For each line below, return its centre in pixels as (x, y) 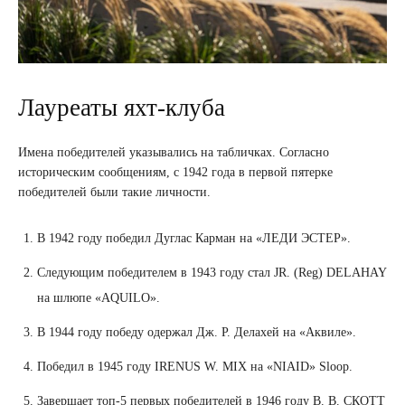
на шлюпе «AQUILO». (99, 297)
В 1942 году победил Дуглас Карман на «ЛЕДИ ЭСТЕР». (194, 238)
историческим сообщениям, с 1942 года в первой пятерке (175, 172)
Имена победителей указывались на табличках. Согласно (174, 152)
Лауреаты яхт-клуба (122, 107)
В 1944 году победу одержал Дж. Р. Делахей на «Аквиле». (197, 332)
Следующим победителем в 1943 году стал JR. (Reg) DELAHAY (212, 272)
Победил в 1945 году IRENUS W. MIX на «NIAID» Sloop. (195, 366)
